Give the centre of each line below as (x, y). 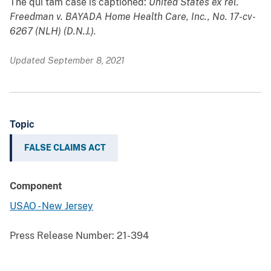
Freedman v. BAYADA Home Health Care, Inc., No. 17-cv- (133, 17)
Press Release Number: (62, 236)
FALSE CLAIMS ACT (65, 148)
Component (36, 186)
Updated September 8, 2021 (67, 60)
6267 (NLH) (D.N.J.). (53, 31)
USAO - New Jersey (51, 206)
